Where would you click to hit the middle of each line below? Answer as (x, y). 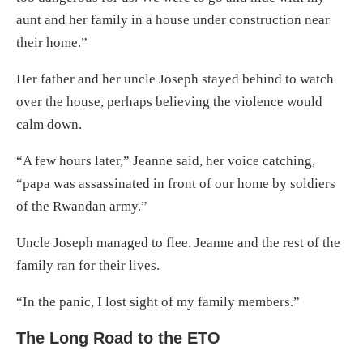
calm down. (49, 124)
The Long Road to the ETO (118, 337)
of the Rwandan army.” (82, 206)
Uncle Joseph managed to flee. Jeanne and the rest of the (178, 242)
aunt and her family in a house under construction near (173, 19)
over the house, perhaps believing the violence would (169, 101)
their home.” (52, 42)
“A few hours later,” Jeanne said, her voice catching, (166, 160)
